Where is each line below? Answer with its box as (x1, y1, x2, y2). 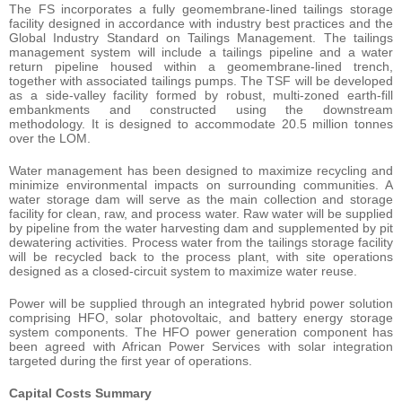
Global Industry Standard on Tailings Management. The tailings (9, 30, 393, 45)
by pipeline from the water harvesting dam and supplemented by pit (9, 220, 393, 235)
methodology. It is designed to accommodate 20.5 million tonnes (9, 116, 393, 131)
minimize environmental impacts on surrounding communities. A (9, 177, 393, 192)
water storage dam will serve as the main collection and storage (9, 191, 393, 206)
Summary (95, 385, 152, 400)
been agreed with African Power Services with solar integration (9, 338, 393, 354)
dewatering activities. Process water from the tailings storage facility (9, 234, 393, 249)
